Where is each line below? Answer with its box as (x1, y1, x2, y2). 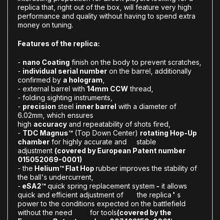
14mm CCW (87, 84, 128, 93)
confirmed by (18, 75, 61, 84)
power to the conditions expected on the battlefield (18, 199, 186, 208)
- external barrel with (18, 84, 85, 93)
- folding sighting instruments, (18, 93, 112, 102)
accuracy (33, 119, 67, 128)
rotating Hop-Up (140, 128, 197, 137)
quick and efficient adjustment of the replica (18, 190, 171, 199)
